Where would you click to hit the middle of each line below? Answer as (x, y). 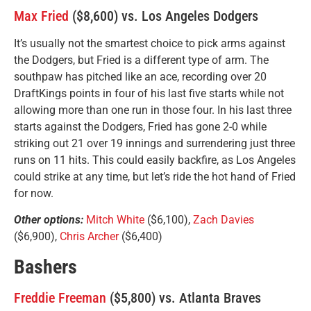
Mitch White (115, 220)
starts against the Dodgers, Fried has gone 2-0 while (140, 126)
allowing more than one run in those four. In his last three (153, 110)
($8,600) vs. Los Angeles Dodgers (163, 16)
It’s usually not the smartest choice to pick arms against (150, 43)
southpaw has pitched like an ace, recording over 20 (140, 76)
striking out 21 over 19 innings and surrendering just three (154, 143)
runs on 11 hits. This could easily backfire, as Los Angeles (155, 160)
